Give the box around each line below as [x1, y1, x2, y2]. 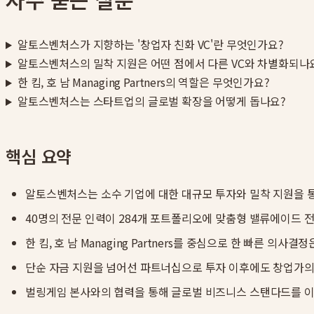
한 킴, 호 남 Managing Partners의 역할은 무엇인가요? [17, 74, 270, 91]
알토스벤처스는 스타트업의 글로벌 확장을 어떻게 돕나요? [17, 93, 287, 110]
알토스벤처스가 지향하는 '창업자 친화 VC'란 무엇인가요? [17, 36, 284, 53]
